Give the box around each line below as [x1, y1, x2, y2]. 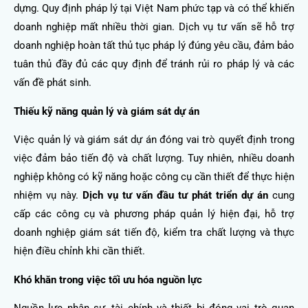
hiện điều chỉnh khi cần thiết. [14, 245, 145, 258]
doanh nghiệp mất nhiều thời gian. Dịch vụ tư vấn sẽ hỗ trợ [14, 20, 294, 33]
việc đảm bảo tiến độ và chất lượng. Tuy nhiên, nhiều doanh [14, 152, 294, 165]
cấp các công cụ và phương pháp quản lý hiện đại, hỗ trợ [14, 208, 294, 221]
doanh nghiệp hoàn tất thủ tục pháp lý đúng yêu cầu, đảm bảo [14, 38, 294, 52]
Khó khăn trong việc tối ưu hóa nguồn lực [14, 273, 202, 286]
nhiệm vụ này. [14, 189, 82, 202]
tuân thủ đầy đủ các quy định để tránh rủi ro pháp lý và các [14, 57, 294, 70]
